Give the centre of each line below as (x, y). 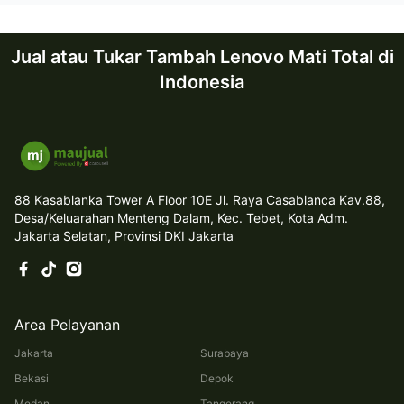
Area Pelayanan (67, 324)
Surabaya (224, 353)
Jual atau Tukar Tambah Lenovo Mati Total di (202, 57)
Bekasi (32, 378)
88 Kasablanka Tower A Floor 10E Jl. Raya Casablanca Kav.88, (200, 199)
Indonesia (202, 83)
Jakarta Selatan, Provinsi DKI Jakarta (124, 235)
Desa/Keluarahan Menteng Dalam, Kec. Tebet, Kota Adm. (181, 217)
